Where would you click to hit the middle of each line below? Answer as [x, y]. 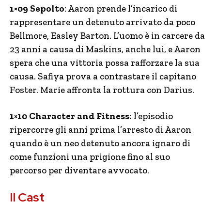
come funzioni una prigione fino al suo [90, 157]
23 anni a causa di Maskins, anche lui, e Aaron [105, 49]
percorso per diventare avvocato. [79, 170]
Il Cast [27, 197]
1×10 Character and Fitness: [71, 116]
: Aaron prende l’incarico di [121, 8]
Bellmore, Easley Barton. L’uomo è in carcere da [107, 36]
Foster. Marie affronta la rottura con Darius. [102, 90]
